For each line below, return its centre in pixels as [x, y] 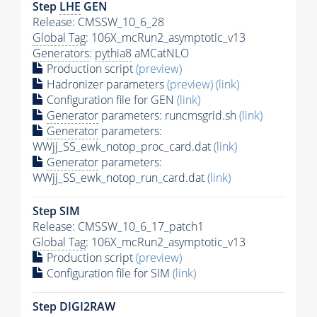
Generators [61, 53]
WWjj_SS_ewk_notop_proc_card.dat [123, 146]
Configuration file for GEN [110, 99]
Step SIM [56, 211]
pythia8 [113, 53]
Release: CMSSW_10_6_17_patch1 [118, 226]
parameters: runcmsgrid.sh [169, 115]
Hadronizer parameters [105, 84]
